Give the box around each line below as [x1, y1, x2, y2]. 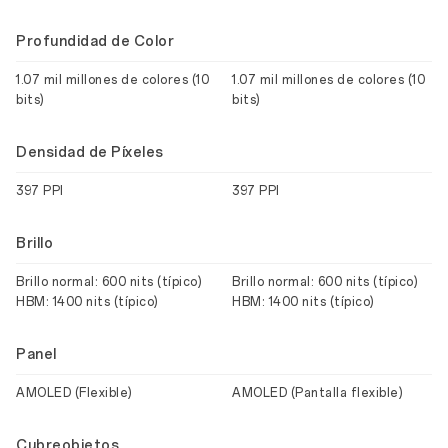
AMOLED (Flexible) [16, 386, 133, 400]
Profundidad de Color [16, 33, 174, 50]
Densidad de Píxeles [16, 144, 164, 161]
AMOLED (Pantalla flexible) [232, 386, 403, 400]
